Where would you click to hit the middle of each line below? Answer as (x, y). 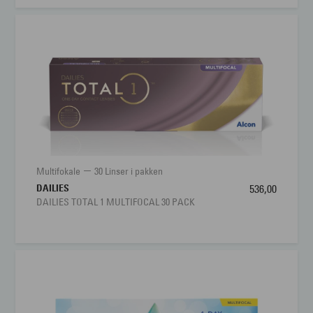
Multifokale (59, 171)
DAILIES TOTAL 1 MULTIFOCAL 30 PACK (116, 202)
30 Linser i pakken (129, 171)
